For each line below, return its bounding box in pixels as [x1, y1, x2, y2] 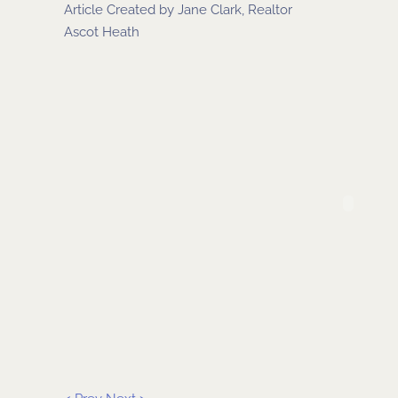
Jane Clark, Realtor [178, 2, 292, 18]
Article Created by [64, 2, 178, 18]
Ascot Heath [64, 24, 139, 40]
